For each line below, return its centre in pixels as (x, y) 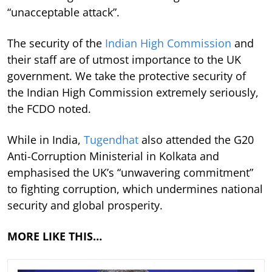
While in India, (46, 139)
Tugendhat (111, 139)
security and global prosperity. (85, 205)
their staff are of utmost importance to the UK (124, 59)
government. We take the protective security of (127, 76)
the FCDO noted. (51, 108)
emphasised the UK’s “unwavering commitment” (130, 172)
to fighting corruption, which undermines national (135, 189)
